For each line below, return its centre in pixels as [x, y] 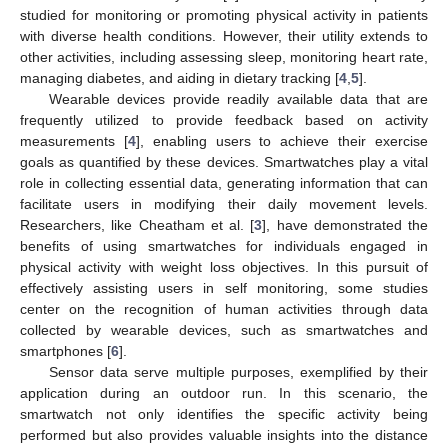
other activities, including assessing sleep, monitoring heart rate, [224, 56]
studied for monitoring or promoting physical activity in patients [224, 14]
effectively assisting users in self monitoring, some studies [224, 287]
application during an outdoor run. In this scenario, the [224, 392]
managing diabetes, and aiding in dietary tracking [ [179, 77]
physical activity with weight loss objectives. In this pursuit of [224, 266]
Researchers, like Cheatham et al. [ [137, 224]
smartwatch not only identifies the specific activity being [224, 413]
